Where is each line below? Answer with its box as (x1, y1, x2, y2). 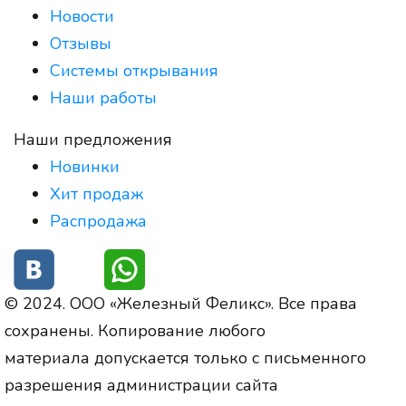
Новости (50, 5, 114, 28)
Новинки (50, 156, 120, 179)
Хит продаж (50, 183, 143, 206)
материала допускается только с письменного (5, 347, 366, 370)
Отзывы (50, 33, 111, 55)
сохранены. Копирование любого (5, 320, 266, 343)
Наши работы (50, 87, 157, 110)
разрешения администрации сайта (5, 374, 278, 397)
